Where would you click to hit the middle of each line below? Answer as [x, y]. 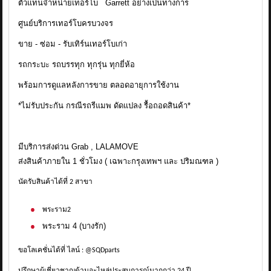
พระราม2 [57, 210]
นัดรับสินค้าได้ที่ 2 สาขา [56, 182]
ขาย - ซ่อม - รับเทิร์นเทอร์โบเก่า [73, 44]
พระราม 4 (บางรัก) [76, 226]
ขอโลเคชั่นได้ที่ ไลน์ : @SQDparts [69, 250]
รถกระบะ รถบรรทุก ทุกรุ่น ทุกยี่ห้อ [77, 64]
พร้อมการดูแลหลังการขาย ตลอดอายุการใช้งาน [99, 85]
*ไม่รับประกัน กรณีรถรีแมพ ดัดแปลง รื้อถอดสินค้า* [105, 106]
